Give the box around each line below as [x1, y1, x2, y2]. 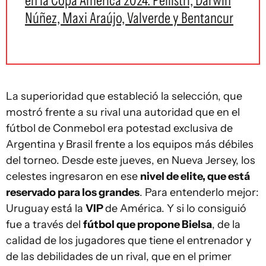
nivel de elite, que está [140, 170, 250, 183]
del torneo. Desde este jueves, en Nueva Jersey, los [6, 154, 255, 167]
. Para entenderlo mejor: [140, 186, 259, 199]
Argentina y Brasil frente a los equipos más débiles [6, 138, 254, 151]
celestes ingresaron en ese [6, 170, 140, 183]
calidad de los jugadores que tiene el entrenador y [6, 234, 251, 247]
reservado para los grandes [6, 186, 140, 199]
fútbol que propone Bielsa [83, 218, 212, 231]
